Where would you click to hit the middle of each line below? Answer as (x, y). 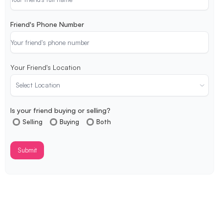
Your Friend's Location (45, 67)
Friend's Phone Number (47, 24)
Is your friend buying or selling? (60, 110)
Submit (27, 150)
